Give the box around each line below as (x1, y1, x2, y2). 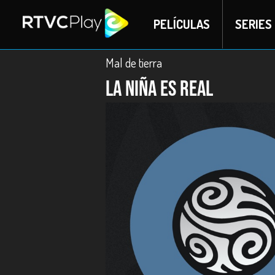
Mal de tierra (106, 55, 162, 71)
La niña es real (106, 76, 213, 103)
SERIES (234, 16, 272, 32)
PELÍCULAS (153, 16, 210, 32)
